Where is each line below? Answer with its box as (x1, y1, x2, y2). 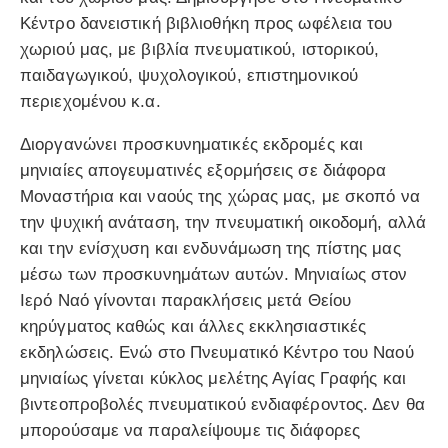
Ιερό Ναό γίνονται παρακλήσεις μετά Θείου (20, 290, 352, 310)
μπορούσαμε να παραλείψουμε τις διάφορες (20, 420, 360, 440)
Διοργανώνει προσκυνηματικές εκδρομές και (20, 134, 364, 154)
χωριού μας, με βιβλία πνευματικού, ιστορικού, (20, 39, 380, 59)
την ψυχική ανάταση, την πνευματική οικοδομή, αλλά (20, 212, 426, 232)
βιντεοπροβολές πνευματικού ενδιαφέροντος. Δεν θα (20, 394, 425, 414)
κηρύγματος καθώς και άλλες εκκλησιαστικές (20, 316, 367, 336)
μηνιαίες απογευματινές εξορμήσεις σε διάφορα (20, 160, 387, 180)
